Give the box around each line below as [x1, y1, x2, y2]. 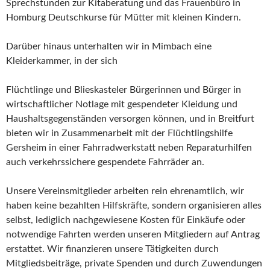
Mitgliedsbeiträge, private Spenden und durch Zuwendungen [6, 259, 262, 269]
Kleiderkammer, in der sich [6, 56, 118, 66]
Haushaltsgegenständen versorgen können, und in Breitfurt [6, 114, 254, 124]
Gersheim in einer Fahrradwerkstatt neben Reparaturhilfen [6, 143, 252, 153]
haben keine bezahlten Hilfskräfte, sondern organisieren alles [6, 201, 262, 211]
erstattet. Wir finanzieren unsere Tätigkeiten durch [6, 244, 219, 254]
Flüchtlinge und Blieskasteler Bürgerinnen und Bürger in [6, 85, 241, 95]
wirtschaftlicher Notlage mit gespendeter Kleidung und [6, 99, 237, 110]
